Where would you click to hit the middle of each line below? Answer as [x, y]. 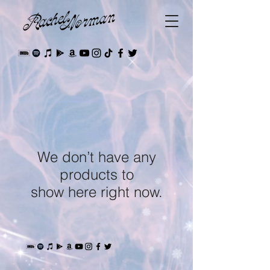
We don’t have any [96, 157]
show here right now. [96, 192]
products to [96, 174]
